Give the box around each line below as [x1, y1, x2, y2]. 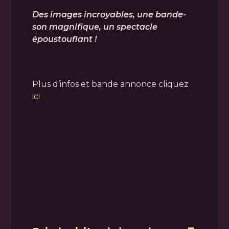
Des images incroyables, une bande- [32, 9, 186, 19]
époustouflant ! [32, 34, 97, 44]
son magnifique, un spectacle [32, 21, 157, 32]
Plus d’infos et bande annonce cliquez [32, 79, 189, 89]
